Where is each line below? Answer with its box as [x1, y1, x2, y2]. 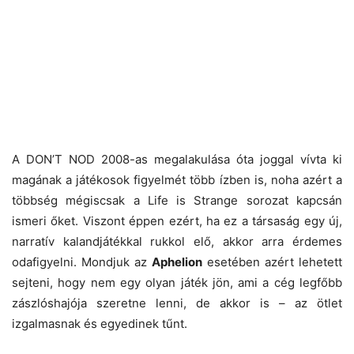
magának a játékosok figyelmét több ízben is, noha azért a [12, 171, 342, 187]
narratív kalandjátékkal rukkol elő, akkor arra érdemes [12, 233, 342, 249]
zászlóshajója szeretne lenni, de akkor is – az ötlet [12, 295, 342, 311]
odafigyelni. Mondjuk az [12, 254, 152, 269]
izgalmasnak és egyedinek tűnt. [12, 315, 187, 331]
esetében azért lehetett [202, 254, 342, 269]
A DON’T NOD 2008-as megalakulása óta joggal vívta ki [12, 151, 342, 167]
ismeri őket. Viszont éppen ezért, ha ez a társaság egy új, [12, 213, 342, 228]
